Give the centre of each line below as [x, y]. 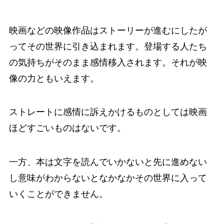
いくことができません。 [58, 194]
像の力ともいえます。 [54, 78]
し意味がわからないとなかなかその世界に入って [108, 178]
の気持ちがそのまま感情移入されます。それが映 [108, 62]
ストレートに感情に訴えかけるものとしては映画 [108, 112]
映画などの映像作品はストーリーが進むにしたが [108, 30]
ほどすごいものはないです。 [67, 128]
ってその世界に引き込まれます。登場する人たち [108, 46]
